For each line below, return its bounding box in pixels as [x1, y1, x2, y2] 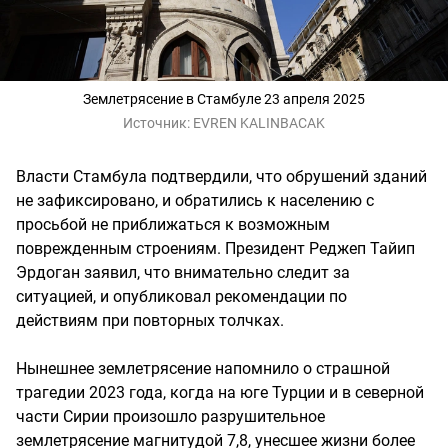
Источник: [123, 114, 193, 131]
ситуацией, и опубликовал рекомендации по [16, 286, 347, 306]
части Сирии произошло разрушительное [16, 406, 325, 426]
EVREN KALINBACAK [193, 114, 325, 131]
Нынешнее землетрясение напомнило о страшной [16, 358, 390, 378]
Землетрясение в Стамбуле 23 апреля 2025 [83, 90, 365, 107]
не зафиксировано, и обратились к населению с [16, 190, 374, 210]
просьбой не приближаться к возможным [16, 214, 330, 234]
